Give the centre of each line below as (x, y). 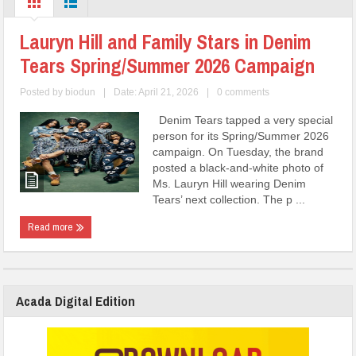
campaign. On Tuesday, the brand (238, 151)
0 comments (244, 92)
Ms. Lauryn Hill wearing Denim (230, 183)
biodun (81, 92)
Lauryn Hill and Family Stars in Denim (166, 42)
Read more (52, 226)
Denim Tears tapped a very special (243, 120)
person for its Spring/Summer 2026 (241, 135)
